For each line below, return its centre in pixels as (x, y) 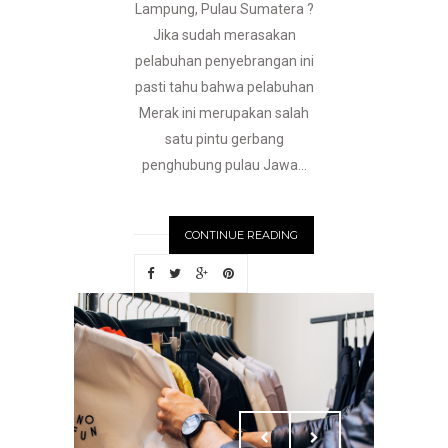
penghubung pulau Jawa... (224, 165)
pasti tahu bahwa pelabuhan (224, 87)
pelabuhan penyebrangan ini (224, 61)
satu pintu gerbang (224, 139)
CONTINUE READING (241, 235)
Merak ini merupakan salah (224, 113)
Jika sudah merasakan (224, 35)
